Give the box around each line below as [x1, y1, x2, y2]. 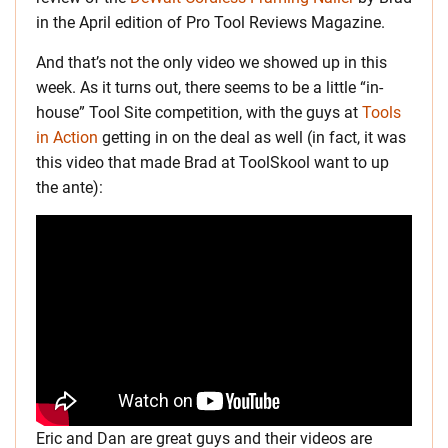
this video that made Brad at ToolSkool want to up [36, 152, 389, 172]
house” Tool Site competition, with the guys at [36, 102, 362, 122]
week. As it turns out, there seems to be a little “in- [36, 77, 383, 97]
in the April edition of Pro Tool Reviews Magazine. [36, 12, 385, 32]
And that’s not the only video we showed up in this [36, 52, 387, 72]
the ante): [36, 177, 103, 197]
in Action [36, 127, 98, 147]
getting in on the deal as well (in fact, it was [98, 127, 406, 147]
